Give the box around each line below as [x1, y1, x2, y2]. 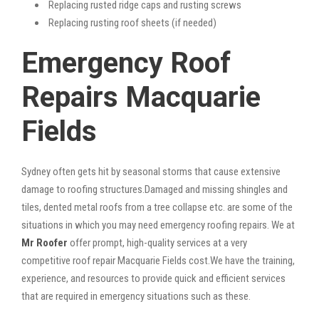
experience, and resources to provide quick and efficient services [21, 271, 286, 285]
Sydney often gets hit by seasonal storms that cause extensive [21, 164, 281, 178]
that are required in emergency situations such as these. [21, 289, 251, 303]
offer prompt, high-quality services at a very [68, 236, 247, 249]
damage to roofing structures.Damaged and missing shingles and [21, 182, 288, 196]
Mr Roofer [21, 236, 68, 249]
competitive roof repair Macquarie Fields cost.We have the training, [21, 253, 295, 267]
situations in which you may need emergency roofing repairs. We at [21, 218, 295, 231]
